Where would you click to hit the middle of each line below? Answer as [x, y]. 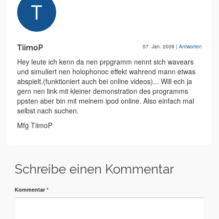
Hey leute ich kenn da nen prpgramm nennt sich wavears [105, 62]
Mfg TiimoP [35, 125]
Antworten [190, 46]
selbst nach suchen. [48, 110]
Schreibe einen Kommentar [94, 169]
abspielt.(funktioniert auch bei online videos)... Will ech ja [105, 81]
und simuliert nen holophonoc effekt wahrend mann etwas [106, 71]
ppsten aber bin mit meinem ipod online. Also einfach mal [106, 101]
